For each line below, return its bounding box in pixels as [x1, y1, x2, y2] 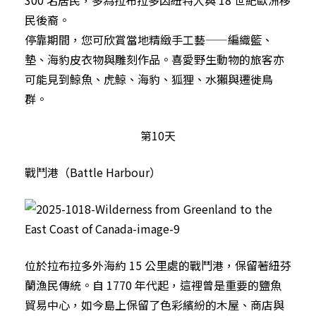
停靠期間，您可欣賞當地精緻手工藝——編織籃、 [25, 30, 273, 48]
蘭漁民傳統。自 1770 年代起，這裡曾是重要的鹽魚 [25, 276, 281, 293]
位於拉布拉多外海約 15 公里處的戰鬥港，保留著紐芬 [25, 256, 291, 274]
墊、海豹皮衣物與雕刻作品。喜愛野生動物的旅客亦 [25, 50, 284, 68]
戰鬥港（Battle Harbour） [25, 163, 161, 181]
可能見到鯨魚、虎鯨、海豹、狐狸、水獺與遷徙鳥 [25, 70, 273, 87]
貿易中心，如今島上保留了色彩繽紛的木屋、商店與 [25, 296, 284, 313]
